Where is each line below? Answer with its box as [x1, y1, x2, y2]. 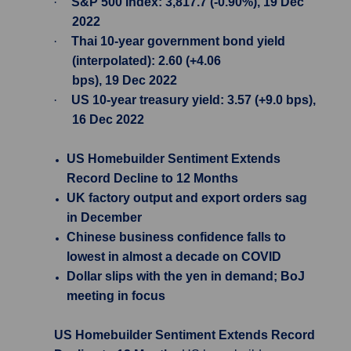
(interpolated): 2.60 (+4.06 [72, 54, 221, 67]
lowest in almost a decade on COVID [67, 250, 281, 263]
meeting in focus [67, 289, 165, 302]
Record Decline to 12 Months [67, 172, 238, 185]
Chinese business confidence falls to [67, 230, 286, 244]
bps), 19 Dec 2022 [72, 74, 177, 87]
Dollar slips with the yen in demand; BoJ [67, 270, 305, 283]
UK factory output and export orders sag [67, 191, 307, 204]
